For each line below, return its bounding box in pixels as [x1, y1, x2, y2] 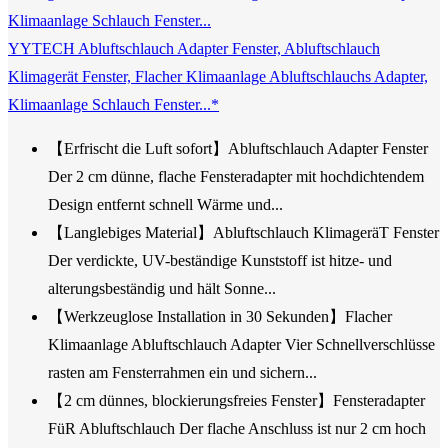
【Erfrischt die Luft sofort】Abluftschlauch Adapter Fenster [48, 140, 428, 158]
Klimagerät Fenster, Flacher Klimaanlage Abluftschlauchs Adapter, [8, 68, 428, 86]
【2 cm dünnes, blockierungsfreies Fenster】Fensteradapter [48, 392, 425, 410]
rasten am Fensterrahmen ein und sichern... [48, 364, 317, 382]
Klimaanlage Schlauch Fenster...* [8, 96, 219, 114]
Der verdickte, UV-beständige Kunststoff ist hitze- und [48, 252, 392, 270]
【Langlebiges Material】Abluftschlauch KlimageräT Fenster [48, 224, 439, 242]
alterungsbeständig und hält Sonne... [48, 280, 276, 298]
